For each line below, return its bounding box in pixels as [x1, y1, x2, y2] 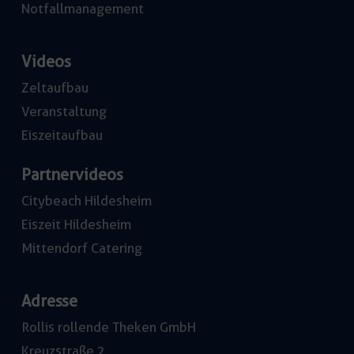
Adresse [21, 292, 77, 311]
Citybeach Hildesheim [21, 193, 152, 209]
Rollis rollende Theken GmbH [21, 319, 196, 336]
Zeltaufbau [21, 80, 88, 96]
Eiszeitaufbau [21, 127, 103, 144]
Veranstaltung [21, 104, 107, 120]
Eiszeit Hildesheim [21, 217, 131, 233]
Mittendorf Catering [21, 240, 142, 257]
